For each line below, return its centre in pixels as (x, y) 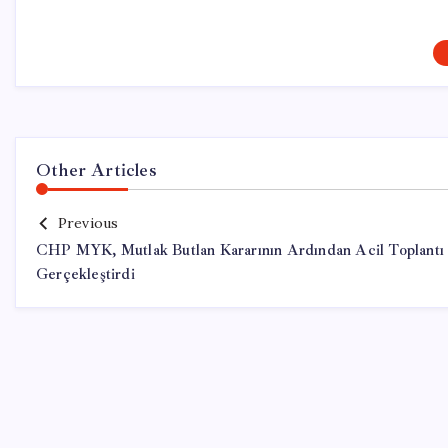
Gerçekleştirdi (85, 274)
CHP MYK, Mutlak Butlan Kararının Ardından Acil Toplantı (240, 250)
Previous (88, 223)
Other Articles (96, 170)
